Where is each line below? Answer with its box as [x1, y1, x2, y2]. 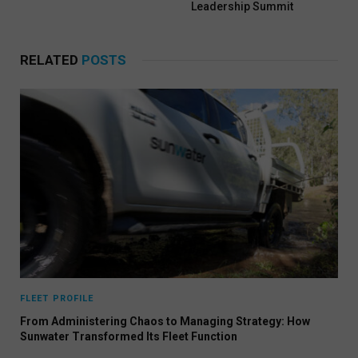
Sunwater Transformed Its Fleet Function [20, 329, 237, 343]
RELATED [20, 52, 82, 69]
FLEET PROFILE [20, 292, 94, 304]
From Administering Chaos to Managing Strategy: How [20, 314, 310, 328]
